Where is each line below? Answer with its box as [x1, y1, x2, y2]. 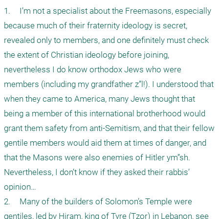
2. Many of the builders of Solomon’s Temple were [4, 197, 10, 207]
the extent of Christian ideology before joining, [4, 50, 169, 60]
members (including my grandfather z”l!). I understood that [4, 79, 214, 89]
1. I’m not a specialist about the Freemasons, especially [4, 6, 10, 16]
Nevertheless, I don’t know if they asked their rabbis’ [4, 167, 190, 177]
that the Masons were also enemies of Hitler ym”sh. [4, 153, 190, 163]
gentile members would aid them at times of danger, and [4, 138, 206, 148]
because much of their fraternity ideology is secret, [4, 21, 187, 31]
